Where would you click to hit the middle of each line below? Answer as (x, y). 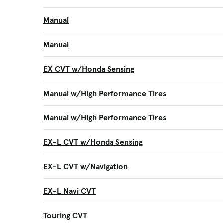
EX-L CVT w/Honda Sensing (93, 142)
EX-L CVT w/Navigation (86, 166)
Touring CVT (65, 215)
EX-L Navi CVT (69, 191)
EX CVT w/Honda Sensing (89, 69)
